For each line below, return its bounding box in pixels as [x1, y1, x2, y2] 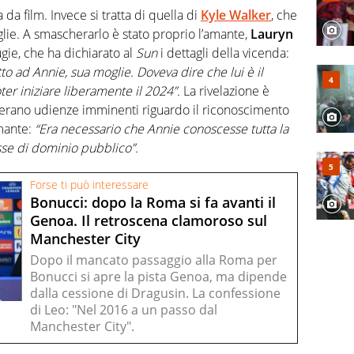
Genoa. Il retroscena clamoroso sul [30, 210, 267, 230]
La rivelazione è [180, 81, 269, 100]
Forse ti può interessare [30, 177, 149, 192]
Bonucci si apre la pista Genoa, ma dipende [30, 268, 287, 286]
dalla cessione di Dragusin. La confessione [30, 284, 281, 303]
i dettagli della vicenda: [157, 43, 289, 62]
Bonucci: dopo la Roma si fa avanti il [30, 192, 276, 212]
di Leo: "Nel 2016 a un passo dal [30, 301, 217, 319]
